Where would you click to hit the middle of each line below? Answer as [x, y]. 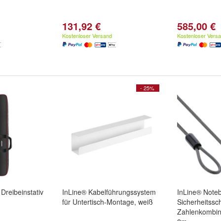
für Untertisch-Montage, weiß [108, 202]
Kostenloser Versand [87, 36]
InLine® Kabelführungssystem [109, 192]
